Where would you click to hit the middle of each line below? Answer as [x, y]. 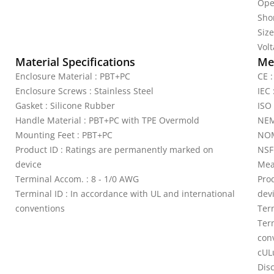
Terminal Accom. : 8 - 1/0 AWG [77, 179]
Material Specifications [75, 62]
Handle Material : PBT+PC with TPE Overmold [107, 120]
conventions [40, 208]
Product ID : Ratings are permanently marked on [114, 150]
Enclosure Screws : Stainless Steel [84, 91]
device [28, 164]
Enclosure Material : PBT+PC [73, 76]
